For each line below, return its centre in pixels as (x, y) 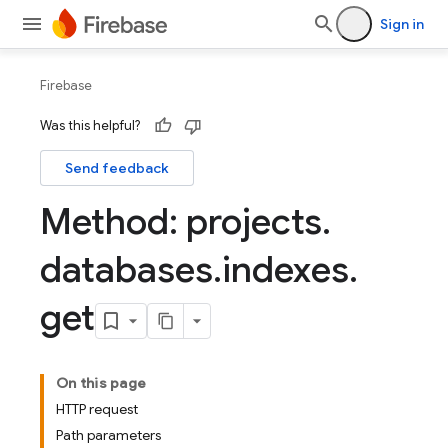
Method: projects (181, 221)
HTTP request (97, 409)
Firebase (66, 85)
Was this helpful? (90, 125)
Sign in (402, 24)
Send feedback (117, 168)
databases (126, 269)
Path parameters (108, 435)
